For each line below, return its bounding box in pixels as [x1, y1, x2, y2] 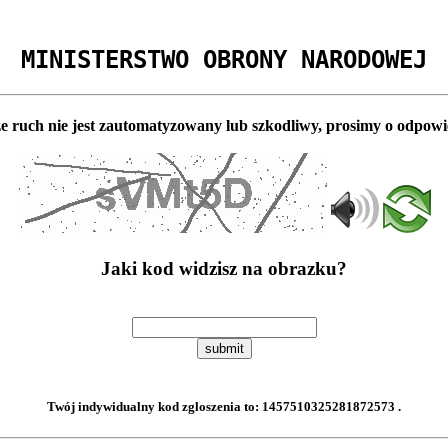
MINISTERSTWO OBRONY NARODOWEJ [21, 45, 427, 74]
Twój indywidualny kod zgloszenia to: [47, 399, 262, 415]
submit [204, 341, 244, 357]
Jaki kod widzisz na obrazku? [101, 258, 347, 280]
